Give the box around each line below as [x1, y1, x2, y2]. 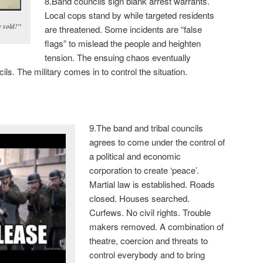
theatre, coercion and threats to [89, 234, 208, 247]
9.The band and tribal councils [89, 122, 204, 134]
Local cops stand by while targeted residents [45, 8, 215, 21]
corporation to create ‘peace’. [89, 164, 200, 177]
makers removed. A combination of [89, 220, 224, 233]
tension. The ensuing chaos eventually [45, 50, 191, 63]
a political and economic [89, 150, 181, 163]
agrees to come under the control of [89, 136, 225, 149]
